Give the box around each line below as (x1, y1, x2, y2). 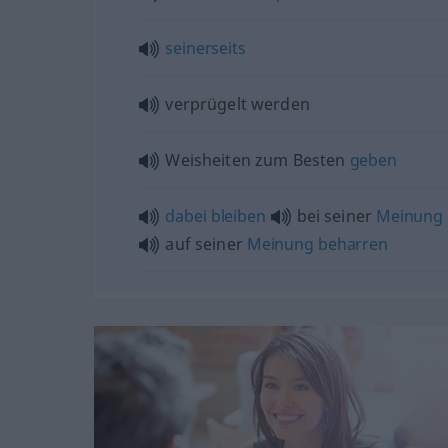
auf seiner (165, 232, 247, 255)
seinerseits (165, 36, 246, 59)
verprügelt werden (165, 92, 310, 115)
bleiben (210, 204, 266, 227)
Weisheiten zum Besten (165, 148, 350, 171)
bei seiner (296, 204, 377, 227)
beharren (317, 232, 388, 255)
